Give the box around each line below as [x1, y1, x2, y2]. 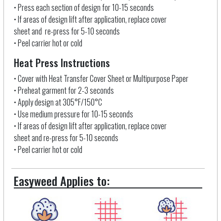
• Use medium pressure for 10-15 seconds [13, 108, 133, 120]
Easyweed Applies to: [13, 172, 110, 190]
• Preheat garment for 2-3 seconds [13, 84, 114, 97]
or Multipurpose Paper [125, 73, 188, 85]
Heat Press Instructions [13, 55, 110, 71]
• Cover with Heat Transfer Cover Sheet [13, 73, 124, 85]
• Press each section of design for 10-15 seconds [13, 1, 154, 14]
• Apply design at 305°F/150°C [13, 96, 102, 109]
